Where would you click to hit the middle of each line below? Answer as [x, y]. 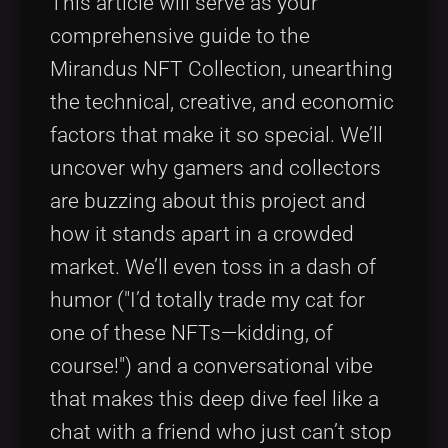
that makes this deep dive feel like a [214, 398]
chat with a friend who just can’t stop [221, 431]
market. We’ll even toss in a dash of [213, 266]
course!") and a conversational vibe [211, 365]
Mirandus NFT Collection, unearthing [221, 68]
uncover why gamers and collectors [215, 167]
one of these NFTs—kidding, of [191, 332]
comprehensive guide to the [180, 35]
